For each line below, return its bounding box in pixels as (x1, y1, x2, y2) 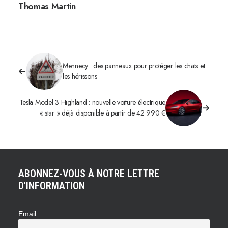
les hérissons (63, 71, 97, 81)
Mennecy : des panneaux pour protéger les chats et (63, 61, 205, 71)
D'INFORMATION (18, 180, 85, 192)
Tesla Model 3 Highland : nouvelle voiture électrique (19, 97, 165, 107)
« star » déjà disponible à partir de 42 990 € (39, 108, 165, 118)
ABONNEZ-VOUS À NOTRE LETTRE (18, 167, 159, 180)
